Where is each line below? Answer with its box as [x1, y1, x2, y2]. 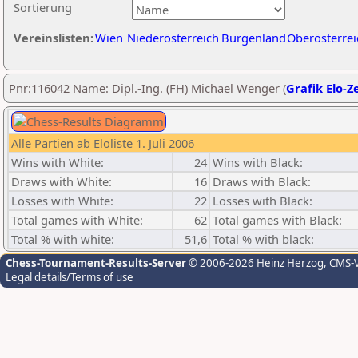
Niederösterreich [127, 30, 219, 46]
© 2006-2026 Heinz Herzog [186, 256, 324, 270]
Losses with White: [11, 193, 113, 209]
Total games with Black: [213, 212, 342, 228]
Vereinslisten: [14, 30, 93, 46]
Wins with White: [11, 154, 104, 170]
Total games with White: [11, 212, 143, 228]
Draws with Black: [213, 173, 311, 189]
